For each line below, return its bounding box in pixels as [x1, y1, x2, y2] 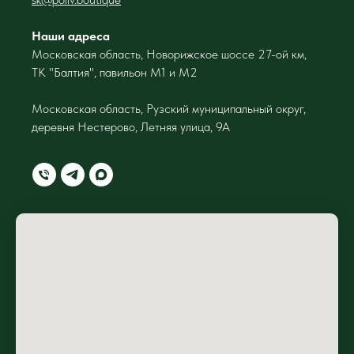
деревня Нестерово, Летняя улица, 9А [32, 119, 230, 134]
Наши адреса [32, 28, 110, 43]
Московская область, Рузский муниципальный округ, [32, 100, 306, 116]
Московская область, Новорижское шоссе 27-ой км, [32, 46, 307, 62]
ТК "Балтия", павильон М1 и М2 [32, 64, 198, 80]
